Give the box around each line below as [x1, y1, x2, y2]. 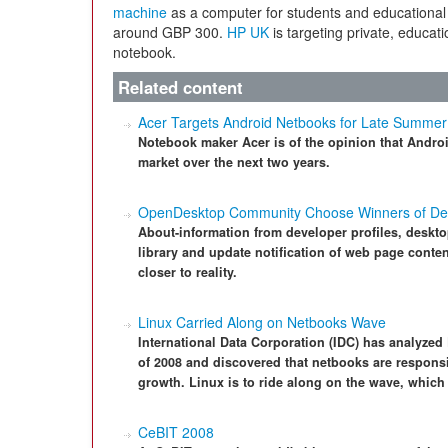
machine [113, 2, 167, 22]
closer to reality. [138, 263, 237, 281]
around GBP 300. [113, 22, 227, 42]
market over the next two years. [138, 153, 330, 171]
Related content [118, 75, 243, 99]
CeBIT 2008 [138, 422, 214, 442]
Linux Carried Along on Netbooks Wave [138, 312, 386, 332]
